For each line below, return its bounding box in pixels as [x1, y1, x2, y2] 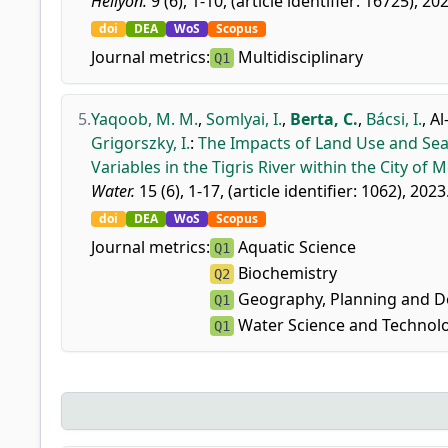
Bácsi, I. [366, 108, 422, 130]
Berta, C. [290, 108, 358, 130]
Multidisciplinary [234, 46, 363, 68]
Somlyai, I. [206, 108, 282, 130]
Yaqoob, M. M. [91, 108, 198, 130]
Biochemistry [234, 262, 337, 284]
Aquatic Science [234, 236, 356, 258]
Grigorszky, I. [91, 132, 190, 154]
